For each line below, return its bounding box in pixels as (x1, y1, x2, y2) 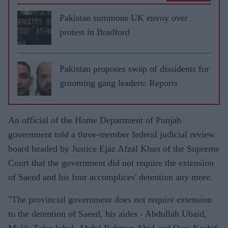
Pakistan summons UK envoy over (60, 13, 188, 23)
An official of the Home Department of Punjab (8, 115, 181, 125)
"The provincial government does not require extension (8, 194, 212, 205)
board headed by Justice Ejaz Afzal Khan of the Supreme (8, 144, 219, 154)
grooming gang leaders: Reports (60, 78, 178, 88)
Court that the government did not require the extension (8, 158, 214, 168)
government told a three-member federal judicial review (8, 129, 215, 139)
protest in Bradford (60, 27, 130, 37)
